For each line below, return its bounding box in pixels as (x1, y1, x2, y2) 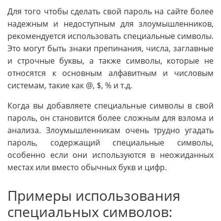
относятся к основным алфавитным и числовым (7, 68, 214, 79)
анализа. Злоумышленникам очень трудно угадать (7, 125, 214, 136)
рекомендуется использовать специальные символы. (7, 31, 214, 42)
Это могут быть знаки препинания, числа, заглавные (7, 43, 214, 54)
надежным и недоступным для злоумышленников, (7, 18, 214, 30)
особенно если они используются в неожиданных (7, 149, 214, 161)
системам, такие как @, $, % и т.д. (7, 80, 132, 91)
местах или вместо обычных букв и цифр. (7, 162, 167, 173)
